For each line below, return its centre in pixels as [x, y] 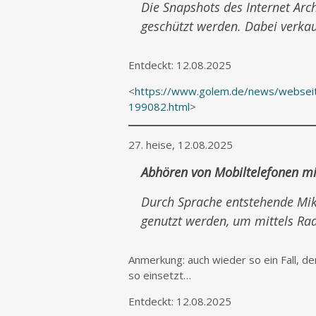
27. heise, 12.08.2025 [181, 145]
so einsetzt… [160, 275]
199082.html [159, 107]
